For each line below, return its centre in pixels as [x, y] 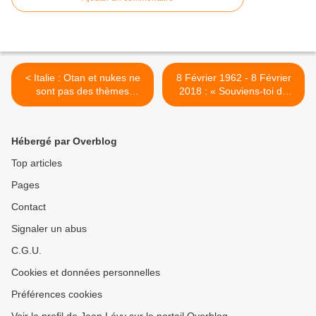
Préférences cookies [57, 294]
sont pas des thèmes [83, 91]
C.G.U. [26, 251]
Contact [29, 207]
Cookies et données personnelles [86, 273]
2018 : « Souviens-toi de [233, 91]
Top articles [37, 163]
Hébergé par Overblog [64, 141]
